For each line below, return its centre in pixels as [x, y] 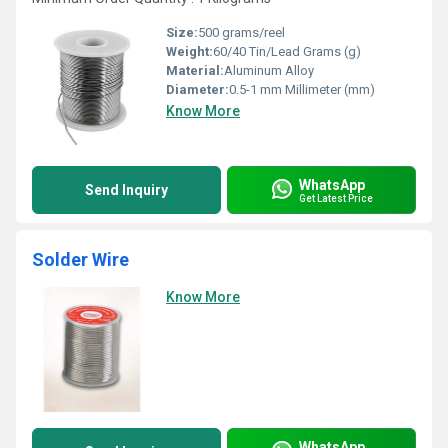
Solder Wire [80, 259]
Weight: [189, 51]
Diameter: [197, 89]
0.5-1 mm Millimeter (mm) [302, 89]
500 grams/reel [241, 32]
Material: [195, 70]
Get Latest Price [336, 198]
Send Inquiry [126, 190]
